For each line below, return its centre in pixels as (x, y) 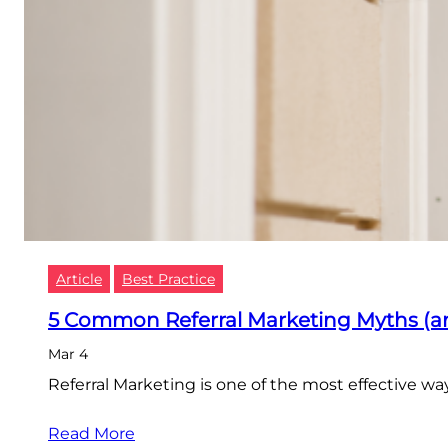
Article (79, 279)
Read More (91, 434)
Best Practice (168, 279)
